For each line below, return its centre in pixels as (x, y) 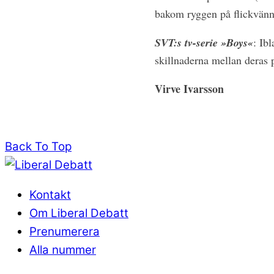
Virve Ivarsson (189, 89)
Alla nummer (63, 250)
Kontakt (50, 194)
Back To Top (38, 146)
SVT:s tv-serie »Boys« (204, 43)
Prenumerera (65, 231)
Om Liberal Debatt (79, 213)
